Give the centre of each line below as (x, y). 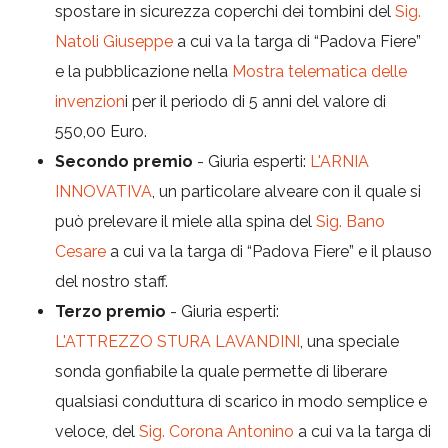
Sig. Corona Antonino (216, 431)
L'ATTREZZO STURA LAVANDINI (177, 341)
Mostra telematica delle (319, 71)
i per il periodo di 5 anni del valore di (255, 101)
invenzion (90, 101)
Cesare (80, 251)
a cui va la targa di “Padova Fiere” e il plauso (269, 251)
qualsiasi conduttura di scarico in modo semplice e (241, 401)
